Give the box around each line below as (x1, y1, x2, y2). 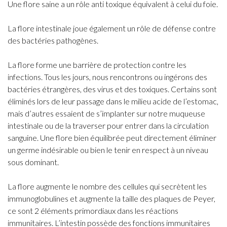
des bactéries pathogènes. (8, 35, 98, 45)
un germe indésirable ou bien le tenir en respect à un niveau (8, 145, 208, 155)
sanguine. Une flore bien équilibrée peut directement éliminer (8, 133, 216, 142)
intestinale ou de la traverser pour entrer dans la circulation (8, 121, 209, 130)
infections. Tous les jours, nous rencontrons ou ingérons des (8, 72, 207, 82)
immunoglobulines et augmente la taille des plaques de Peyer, (8, 194, 215, 203)
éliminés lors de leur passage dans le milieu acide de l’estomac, (8, 96, 218, 106)
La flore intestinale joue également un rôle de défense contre (8, 23, 216, 33)
